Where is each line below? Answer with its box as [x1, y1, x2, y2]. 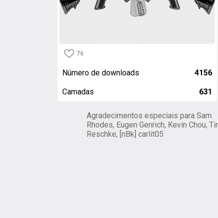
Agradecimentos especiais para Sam [87, 111, 212, 120]
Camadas [62, 87, 94, 96]
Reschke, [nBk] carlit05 [87, 129, 163, 139]
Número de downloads [62, 68, 139, 77]
